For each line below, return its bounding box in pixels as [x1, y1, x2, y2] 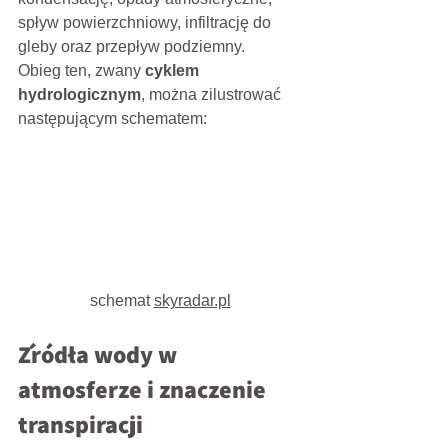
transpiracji [18, 408, 143, 441]
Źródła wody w [18, 338, 182, 371]
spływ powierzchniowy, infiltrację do [18, 14, 275, 32]
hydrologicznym [18, 86, 141, 104]
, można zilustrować [141, 86, 285, 104]
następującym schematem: [18, 110, 207, 128]
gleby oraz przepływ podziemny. [18, 38, 245, 56]
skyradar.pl [153, 292, 231, 310]
